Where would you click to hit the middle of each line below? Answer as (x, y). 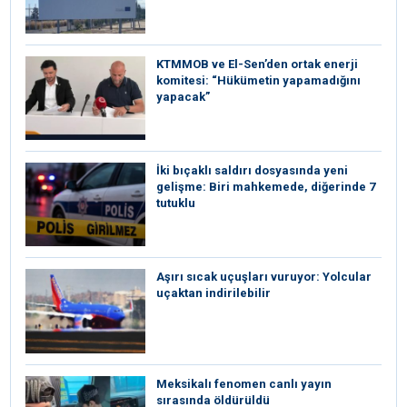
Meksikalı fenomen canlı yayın (244, 383)
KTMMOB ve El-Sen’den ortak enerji (257, 64)
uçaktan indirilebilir (213, 293)
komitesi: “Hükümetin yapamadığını (258, 80)
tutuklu (176, 203)
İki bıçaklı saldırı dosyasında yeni (252, 170)
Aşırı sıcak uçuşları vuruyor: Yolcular (264, 277)
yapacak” (183, 96)
